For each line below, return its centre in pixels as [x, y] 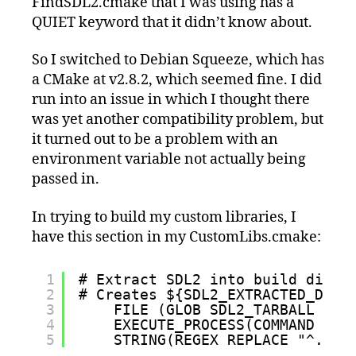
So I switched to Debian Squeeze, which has [178, 60]
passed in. [66, 180]
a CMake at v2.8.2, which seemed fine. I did [177, 80]
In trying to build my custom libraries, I [164, 217]
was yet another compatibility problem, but [178, 120]
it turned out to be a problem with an [155, 140]
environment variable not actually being [169, 160]
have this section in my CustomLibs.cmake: [176, 237]
